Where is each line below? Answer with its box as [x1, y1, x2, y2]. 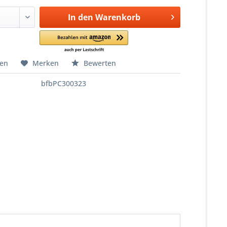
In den [67, 12, 93, 23]
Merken [32, 58, 59, 68]
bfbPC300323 [41, 79, 87, 88]
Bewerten [82, 58, 117, 68]
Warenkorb [95, 12, 140, 23]
